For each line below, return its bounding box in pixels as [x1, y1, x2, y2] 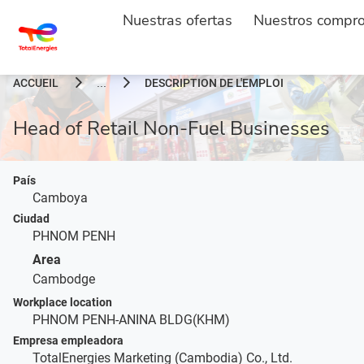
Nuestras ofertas [122, 11, 232, 30]
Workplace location [13, 295, 112, 309]
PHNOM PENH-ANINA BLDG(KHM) [32, 311, 230, 327]
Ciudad [13, 211, 50, 225]
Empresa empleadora [13, 333, 123, 347]
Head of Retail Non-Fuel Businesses [13, 115, 330, 141]
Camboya [32, 189, 88, 206]
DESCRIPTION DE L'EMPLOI [145, 76, 284, 89]
